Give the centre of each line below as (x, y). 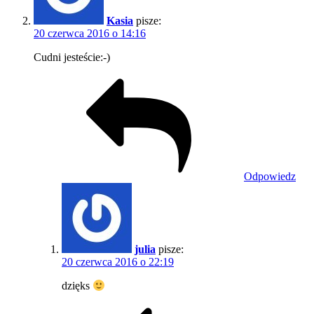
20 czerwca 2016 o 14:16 (90, 34)
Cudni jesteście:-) (72, 57)
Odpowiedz (270, 177)
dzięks (77, 286)
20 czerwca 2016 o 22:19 (118, 262)
